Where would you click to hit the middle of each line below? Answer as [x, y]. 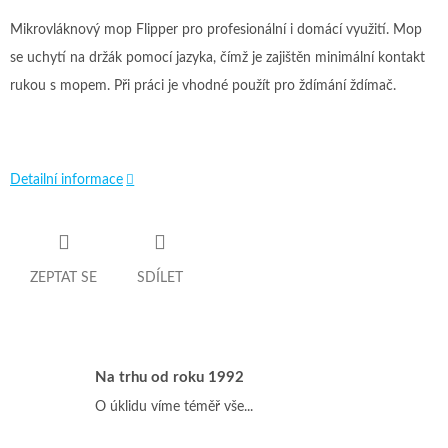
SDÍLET [160, 277]
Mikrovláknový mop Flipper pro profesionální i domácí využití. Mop [216, 30]
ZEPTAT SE [63, 277]
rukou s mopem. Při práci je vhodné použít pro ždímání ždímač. [203, 86]
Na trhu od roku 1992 [169, 378]
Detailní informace [66, 180]
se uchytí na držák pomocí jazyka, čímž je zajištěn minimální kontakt [217, 58]
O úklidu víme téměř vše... [174, 407]
